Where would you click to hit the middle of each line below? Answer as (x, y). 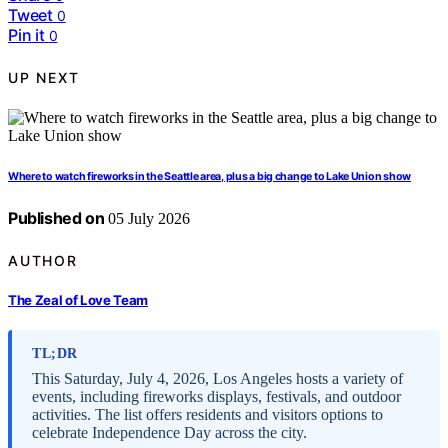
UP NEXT (44, 77)
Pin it (26, 35)
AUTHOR (43, 260)
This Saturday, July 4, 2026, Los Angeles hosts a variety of (217, 379)
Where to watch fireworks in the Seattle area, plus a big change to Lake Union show (210, 177)
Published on (56, 218)
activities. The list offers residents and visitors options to (207, 415)
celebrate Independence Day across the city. (169, 433)
